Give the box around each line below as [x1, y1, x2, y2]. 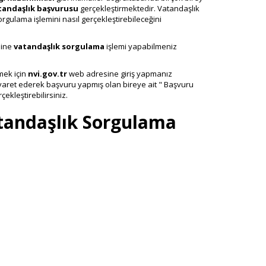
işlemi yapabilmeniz [104, 40, 177, 52]
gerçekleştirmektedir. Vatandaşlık [78, 2, 199, 14]
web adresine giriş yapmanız [66, 68, 172, 79]
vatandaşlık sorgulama [13, 40, 104, 52]
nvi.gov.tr [27, 68, 67, 79]
